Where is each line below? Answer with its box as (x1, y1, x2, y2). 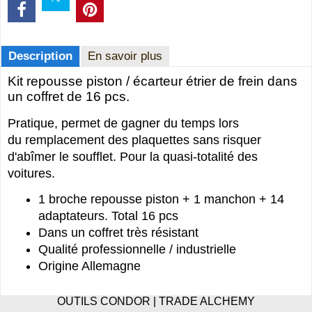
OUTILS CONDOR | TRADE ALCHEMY (57, 295, 255, 307)
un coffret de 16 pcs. (8, 88, 130, 104)
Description (8, 49, 72, 63)
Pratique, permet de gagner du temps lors (8, 116, 239, 130)
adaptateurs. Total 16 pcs (38, 209, 178, 224)
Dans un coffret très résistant (38, 226, 198, 240)
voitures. (8, 166, 55, 180)
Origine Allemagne (38, 259, 141, 274)
